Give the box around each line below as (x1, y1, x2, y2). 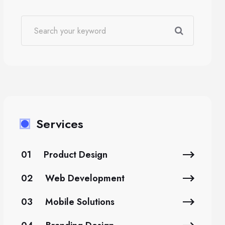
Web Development (45, 172, 125, 185)
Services (36, 115, 83, 133)
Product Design (44, 148, 107, 161)
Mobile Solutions (45, 195, 115, 208)
